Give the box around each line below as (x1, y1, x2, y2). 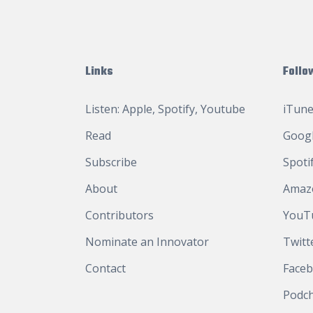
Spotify (158, 101, 195, 117)
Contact (85, 261, 126, 276)
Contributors (85, 208, 154, 223)
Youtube (201, 101, 245, 117)
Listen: (85, 101, 122, 117)
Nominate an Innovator (85, 234, 209, 249)
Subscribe (85, 154, 137, 170)
